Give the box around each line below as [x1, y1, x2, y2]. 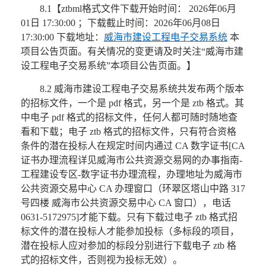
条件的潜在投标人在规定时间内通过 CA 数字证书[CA [20, 141, 245, 151]
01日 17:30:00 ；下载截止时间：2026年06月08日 [20, 18, 220, 28]
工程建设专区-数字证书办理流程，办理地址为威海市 [20, 169, 242, 180]
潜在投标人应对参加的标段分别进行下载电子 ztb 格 [20, 240, 236, 251]
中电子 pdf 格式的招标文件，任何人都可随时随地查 [20, 112, 237, 123]
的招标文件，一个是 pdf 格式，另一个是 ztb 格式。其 [20, 98, 244, 109]
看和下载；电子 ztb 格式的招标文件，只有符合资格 [20, 126, 236, 137]
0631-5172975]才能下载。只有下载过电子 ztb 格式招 [20, 212, 237, 223]
